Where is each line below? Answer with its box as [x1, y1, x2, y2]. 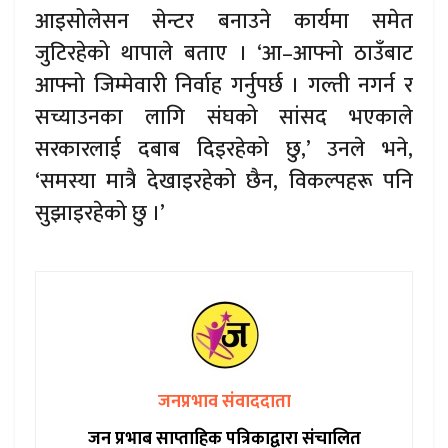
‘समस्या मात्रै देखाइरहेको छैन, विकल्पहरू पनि [35, 164, 413, 200]
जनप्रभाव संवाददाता [157, 386, 291, 417]
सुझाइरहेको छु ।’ [35, 196, 165, 232]
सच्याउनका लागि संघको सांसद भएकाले [35, 100, 413, 136]
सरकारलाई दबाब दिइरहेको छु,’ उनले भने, [35, 132, 413, 168]
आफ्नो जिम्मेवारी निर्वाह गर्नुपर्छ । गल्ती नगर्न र [35, 68, 413, 104]
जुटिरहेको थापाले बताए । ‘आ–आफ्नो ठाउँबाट [35, 36, 413, 72]
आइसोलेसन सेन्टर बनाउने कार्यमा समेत [35, 4, 413, 40]
